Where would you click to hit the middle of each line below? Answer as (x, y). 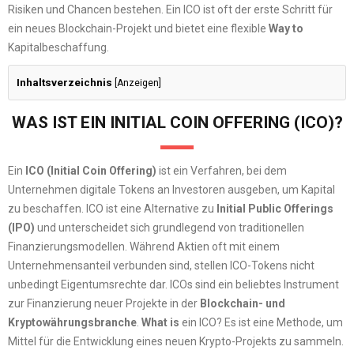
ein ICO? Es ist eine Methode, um (261, 323)
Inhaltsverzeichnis (64, 83)
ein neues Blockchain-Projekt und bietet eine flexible (138, 29)
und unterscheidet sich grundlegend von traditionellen (169, 228)
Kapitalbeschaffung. (58, 48)
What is (160, 323)
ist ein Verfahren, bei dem (222, 171)
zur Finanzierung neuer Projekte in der (104, 304)
